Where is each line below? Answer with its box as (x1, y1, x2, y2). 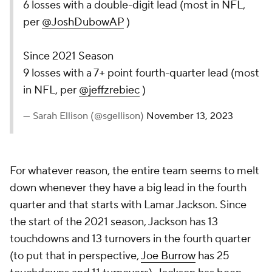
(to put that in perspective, (10, 249, 141, 263)
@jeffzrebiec (79, 83, 140, 97)
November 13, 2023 (146, 110, 233, 122)
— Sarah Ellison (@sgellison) (23, 110, 146, 122)
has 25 (195, 249, 229, 263)
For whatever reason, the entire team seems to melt (10, 164, 259, 178)
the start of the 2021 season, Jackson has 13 (10, 215, 218, 229)
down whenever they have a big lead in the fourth (10, 181, 246, 195)
